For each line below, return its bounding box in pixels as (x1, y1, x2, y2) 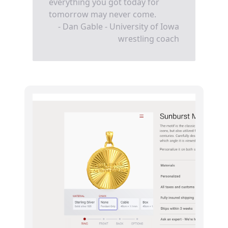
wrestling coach (118, 33, 179, 44)
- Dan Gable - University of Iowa (58, 20, 179, 32)
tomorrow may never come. (49, 8, 156, 20)
